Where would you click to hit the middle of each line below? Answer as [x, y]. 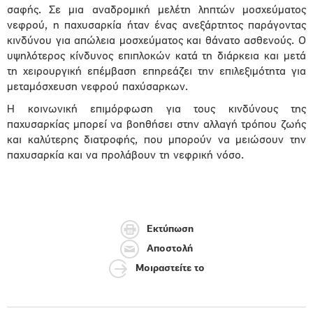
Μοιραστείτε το [170, 269]
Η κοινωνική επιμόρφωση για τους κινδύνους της [156, 110]
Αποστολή [170, 249]
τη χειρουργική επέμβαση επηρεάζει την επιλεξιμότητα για [156, 72]
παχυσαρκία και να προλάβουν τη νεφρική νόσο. [125, 156]
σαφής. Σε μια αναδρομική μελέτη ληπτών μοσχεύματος [156, 10]
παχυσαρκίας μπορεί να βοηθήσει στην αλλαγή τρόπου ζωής [156, 125]
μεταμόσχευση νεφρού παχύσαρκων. [97, 87]
